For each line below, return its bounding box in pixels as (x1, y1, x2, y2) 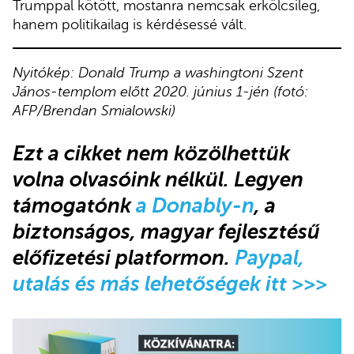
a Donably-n (136, 194, 254, 218)
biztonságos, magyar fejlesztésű (13, 220, 320, 244)
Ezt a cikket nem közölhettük (13, 141, 290, 166)
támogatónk (13, 194, 136, 218)
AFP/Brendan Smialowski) (13, 102, 175, 119)
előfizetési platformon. (13, 246, 235, 270)
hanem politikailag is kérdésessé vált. (13, 16, 247, 32)
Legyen (234, 168, 303, 192)
